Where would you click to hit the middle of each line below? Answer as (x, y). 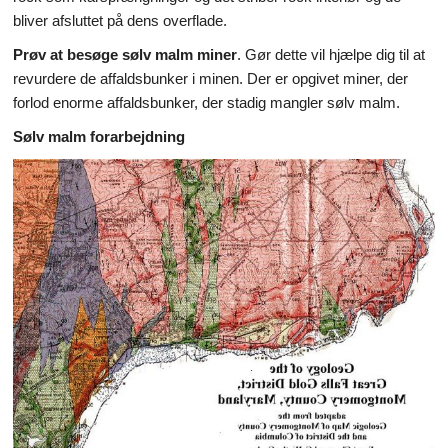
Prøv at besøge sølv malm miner (125, 54)
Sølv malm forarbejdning (99, 136)
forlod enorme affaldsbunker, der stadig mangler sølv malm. (206, 102)
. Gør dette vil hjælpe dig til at (331, 54)
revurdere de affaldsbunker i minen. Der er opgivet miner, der (210, 78)
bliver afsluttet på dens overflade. (120, 20)
